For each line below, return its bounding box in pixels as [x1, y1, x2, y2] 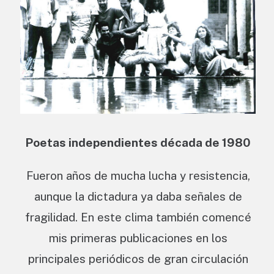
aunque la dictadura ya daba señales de [34, 189, 242, 203]
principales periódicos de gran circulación [28, 251, 248, 265]
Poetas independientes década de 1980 [25, 135, 251, 149]
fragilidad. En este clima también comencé [24, 210, 251, 224]
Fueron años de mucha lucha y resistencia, [26, 168, 250, 182]
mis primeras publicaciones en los [48, 231, 228, 245]
